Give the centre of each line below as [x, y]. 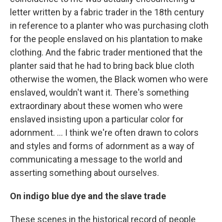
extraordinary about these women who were [96, 106]
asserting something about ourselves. [84, 173]
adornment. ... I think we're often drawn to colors [104, 133]
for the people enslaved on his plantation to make [106, 39]
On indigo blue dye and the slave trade [89, 196]
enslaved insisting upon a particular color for [97, 119]
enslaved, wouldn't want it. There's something [99, 93]
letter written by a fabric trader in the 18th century [107, 12]
